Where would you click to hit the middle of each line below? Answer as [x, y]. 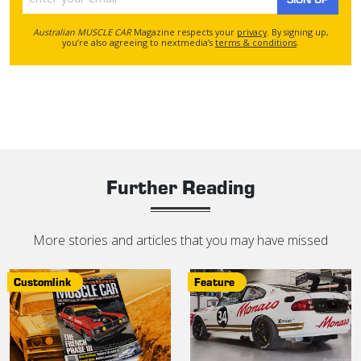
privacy [251, 31]
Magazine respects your [184, 31]
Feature [214, 281]
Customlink [42, 281]
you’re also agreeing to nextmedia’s [139, 42]
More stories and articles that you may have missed [180, 240]
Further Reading [180, 186]
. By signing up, [297, 31]
